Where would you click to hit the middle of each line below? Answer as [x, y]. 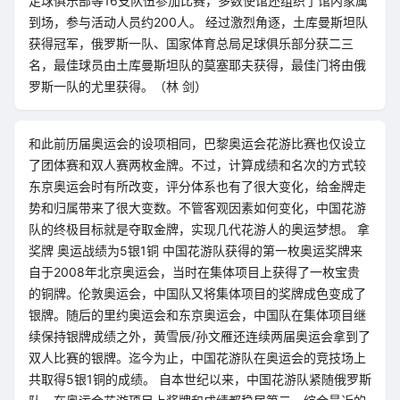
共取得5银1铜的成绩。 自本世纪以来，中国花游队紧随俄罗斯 [200, 379]
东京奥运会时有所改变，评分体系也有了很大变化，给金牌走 [197, 186]
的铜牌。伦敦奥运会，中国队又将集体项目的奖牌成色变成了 [197, 293]
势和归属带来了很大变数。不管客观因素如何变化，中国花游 [197, 208]
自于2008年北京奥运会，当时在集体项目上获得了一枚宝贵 [194, 272]
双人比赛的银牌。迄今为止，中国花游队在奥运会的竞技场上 [197, 358]
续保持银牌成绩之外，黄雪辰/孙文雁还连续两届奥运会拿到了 [200, 336]
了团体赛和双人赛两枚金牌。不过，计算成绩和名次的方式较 [197, 165]
